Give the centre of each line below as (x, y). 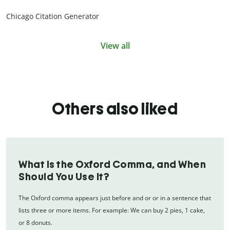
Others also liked (115, 109)
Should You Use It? (64, 176)
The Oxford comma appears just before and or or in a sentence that (115, 198)
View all (115, 45)
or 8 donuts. (35, 222)
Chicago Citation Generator (53, 16)
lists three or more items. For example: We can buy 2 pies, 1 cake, (112, 210)
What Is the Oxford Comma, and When (112, 164)
